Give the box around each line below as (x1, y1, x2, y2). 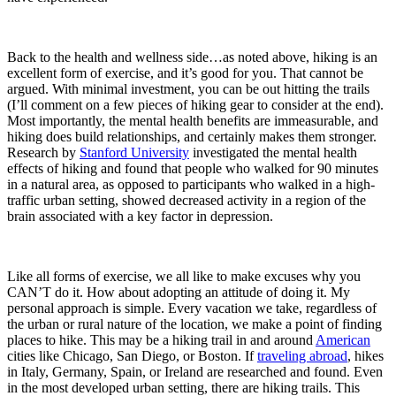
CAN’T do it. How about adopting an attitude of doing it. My (7, 284, 350, 300)
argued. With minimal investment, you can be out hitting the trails (7, 80, 369, 96)
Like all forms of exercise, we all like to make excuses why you (7, 268, 361, 284)
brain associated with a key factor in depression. (7, 208, 273, 224)
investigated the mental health (189, 144, 357, 160)
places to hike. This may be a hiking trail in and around (7, 331, 316, 347)
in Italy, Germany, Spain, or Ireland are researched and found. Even (7, 363, 383, 379)
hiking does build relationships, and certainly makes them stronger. (7, 128, 380, 144)
